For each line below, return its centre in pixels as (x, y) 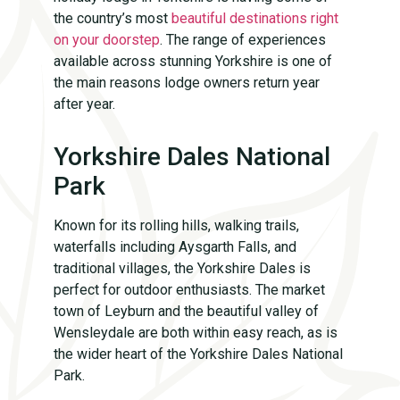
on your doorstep (107, 39)
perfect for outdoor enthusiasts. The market (189, 289)
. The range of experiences (243, 39)
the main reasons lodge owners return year (187, 82)
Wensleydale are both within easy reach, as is (196, 332)
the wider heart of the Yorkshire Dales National (198, 354)
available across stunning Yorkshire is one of (193, 61)
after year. (84, 104)
